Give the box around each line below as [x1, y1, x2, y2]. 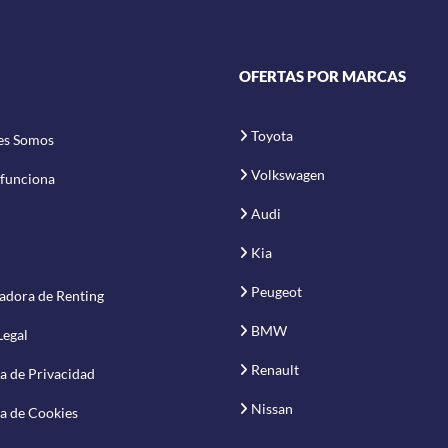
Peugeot [251, 282, 302, 300]
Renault [251, 360, 299, 378]
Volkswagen [251, 165, 325, 183]
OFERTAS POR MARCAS [239, 66, 406, 85]
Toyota [251, 126, 293, 144]
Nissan [251, 399, 293, 417]
